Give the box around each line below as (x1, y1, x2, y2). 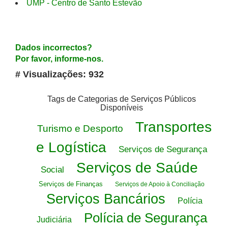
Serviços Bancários (46, 191, 165, 207)
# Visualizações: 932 (15, 69, 104, 79)
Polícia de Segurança (83, 210, 207, 225)
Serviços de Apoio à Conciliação (115, 181, 205, 188)
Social (40, 165, 64, 175)
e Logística (36, 139, 106, 155)
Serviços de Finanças (39, 180, 103, 188)
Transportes (135, 119, 212, 135)
